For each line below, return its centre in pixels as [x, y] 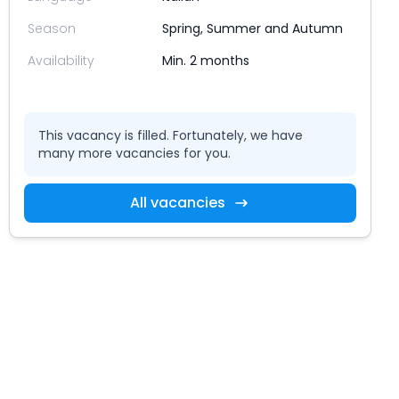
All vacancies [177, 202]
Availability [61, 60]
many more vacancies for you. [134, 153]
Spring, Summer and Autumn [253, 28]
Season [51, 28]
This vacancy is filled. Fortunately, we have [170, 135]
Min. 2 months [206, 60]
